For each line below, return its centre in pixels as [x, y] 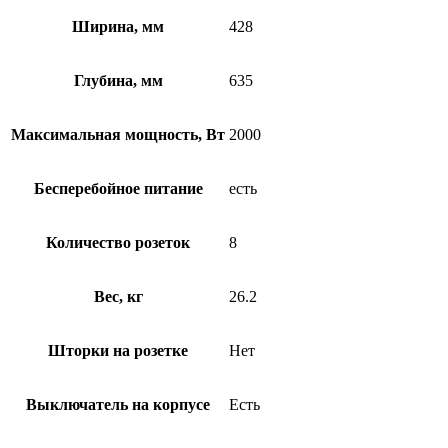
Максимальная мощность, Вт [118, 135]
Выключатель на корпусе [118, 405]
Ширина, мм [118, 27]
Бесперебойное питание [118, 189]
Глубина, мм [118, 81]
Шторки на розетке [118, 351]
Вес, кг [118, 297]
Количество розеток [118, 243]
